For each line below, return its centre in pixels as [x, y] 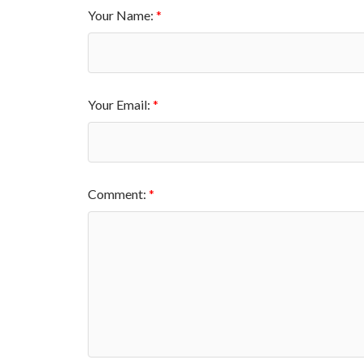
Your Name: [121, 15]
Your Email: [120, 104]
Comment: [118, 193]
